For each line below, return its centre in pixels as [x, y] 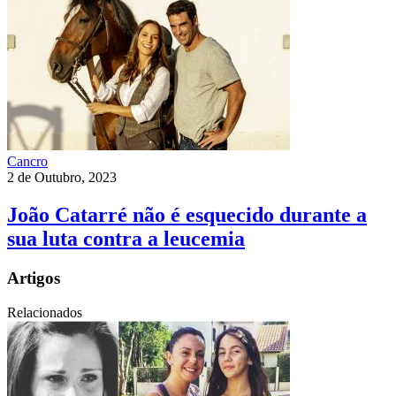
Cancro [27, 162]
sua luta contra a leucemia [126, 238]
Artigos [34, 278]
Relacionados [45, 312]
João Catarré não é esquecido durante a [187, 214]
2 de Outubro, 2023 [62, 178]
